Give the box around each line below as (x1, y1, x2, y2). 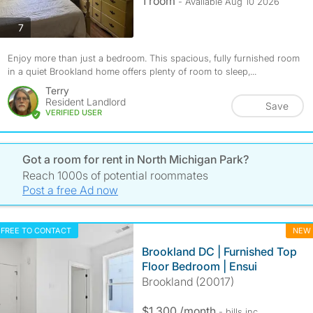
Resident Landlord (45, 96, 126, 108)
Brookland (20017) (141, 275, 234, 289)
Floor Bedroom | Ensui (141, 259, 257, 273)
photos (22, 20, 54, 33)
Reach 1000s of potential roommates (22, 168, 209, 182)
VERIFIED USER (45, 108, 102, 117)
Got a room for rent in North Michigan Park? (22, 152, 249, 166)
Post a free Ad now (22, 183, 119, 197)
